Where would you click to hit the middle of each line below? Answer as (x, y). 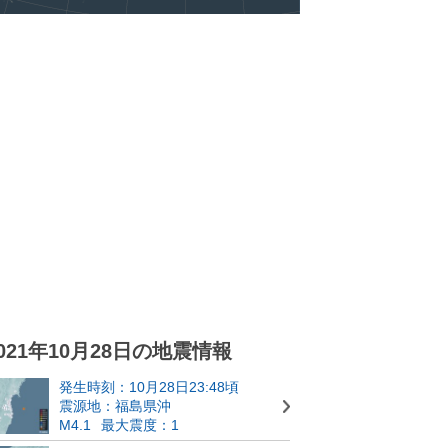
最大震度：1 (140, 425)
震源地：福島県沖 (115, 406)
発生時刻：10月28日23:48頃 (149, 387)
